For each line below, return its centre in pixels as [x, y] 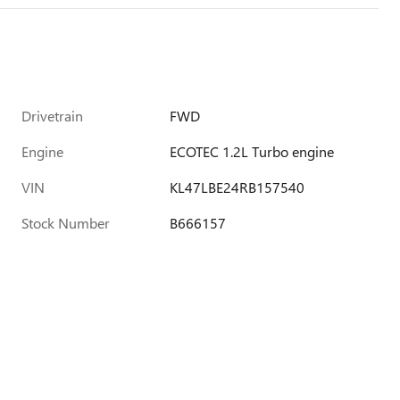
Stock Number [66, 223]
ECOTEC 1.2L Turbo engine [252, 152]
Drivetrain [52, 116]
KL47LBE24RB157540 [237, 187]
